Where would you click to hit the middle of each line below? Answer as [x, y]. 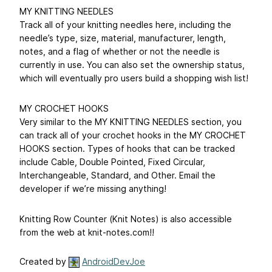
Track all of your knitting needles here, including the [125, 25]
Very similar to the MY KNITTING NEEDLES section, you [131, 122]
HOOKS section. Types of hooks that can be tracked [127, 149]
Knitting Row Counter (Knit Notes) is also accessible [126, 219]
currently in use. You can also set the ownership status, [132, 65]
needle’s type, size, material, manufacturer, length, [123, 38]
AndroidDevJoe [114, 262]
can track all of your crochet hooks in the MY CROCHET [133, 135]
